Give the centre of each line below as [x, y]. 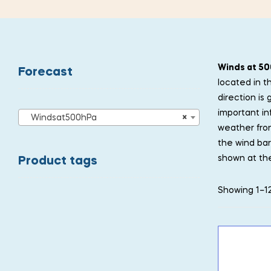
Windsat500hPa [60, 118]
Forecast [45, 73]
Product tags [58, 161]
